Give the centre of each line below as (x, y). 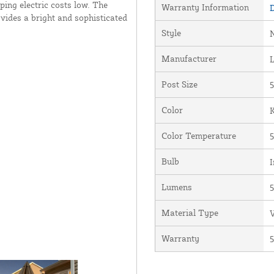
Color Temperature (198, 135)
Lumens (176, 187)
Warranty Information (205, 7)
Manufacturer (189, 58)
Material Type (190, 212)
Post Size (179, 84)
